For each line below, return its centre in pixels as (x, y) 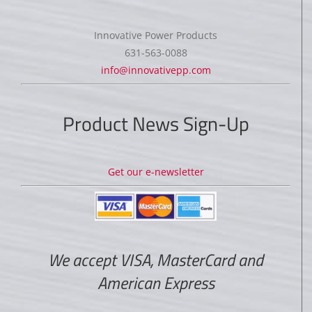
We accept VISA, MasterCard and (156, 260)
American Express (156, 283)
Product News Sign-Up (156, 124)
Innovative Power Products (156, 35)
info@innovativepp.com (156, 70)
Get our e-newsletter (156, 172)
